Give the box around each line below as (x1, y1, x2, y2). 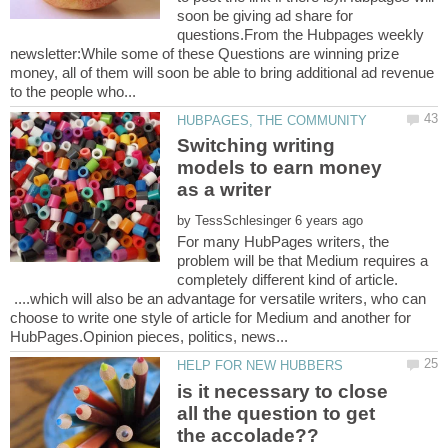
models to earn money (177, 157, 383, 179)
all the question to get (177, 402, 376, 424)
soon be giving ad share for (177, 6, 354, 24)
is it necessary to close (177, 380, 389, 402)
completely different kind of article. (177, 271, 403, 289)
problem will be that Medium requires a (177, 252, 429, 270)
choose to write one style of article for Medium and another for (10, 309, 411, 327)
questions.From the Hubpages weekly (177, 25, 425, 43)
